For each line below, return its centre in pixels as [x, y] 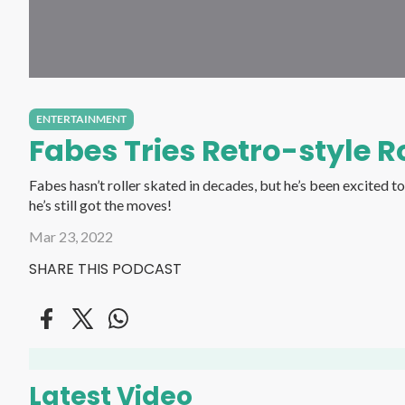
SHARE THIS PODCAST [105, 269]
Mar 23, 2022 [71, 236]
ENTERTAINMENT [81, 119]
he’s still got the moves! [100, 205]
